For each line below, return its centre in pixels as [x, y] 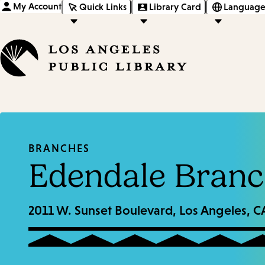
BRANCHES [59, 149]
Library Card [175, 7]
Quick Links [103, 7]
